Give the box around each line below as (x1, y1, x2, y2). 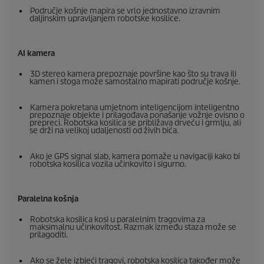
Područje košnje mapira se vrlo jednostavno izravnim (30, 6, 220, 16)
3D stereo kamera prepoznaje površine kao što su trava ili (30, 69, 236, 80)
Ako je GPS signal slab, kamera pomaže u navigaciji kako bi (30, 151, 240, 162)
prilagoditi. (29, 230, 68, 240)
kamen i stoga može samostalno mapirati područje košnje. (29, 77, 240, 87)
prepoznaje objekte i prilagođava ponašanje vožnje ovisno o (29, 110, 245, 121)
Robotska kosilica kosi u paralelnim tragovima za (30, 214, 205, 225)
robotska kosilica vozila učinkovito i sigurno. (29, 159, 186, 170)
